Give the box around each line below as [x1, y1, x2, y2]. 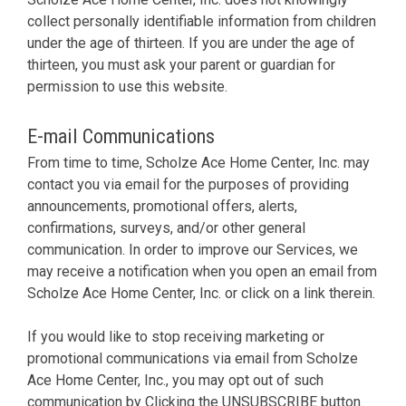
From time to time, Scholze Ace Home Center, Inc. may [27, 153, 370, 171]
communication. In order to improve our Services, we [27, 240, 358, 258]
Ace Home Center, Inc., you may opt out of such [27, 371, 324, 389]
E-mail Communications [27, 123, 215, 148]
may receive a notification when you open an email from [27, 262, 377, 280]
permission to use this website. [27, 77, 227, 95]
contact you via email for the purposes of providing [27, 175, 349, 193]
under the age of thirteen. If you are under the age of [27, 34, 355, 52]
